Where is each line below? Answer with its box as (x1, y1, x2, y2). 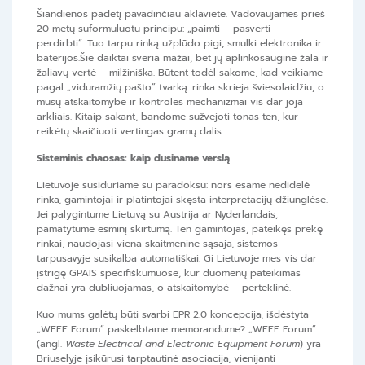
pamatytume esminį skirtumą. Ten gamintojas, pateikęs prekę (37, 222, 323, 237)
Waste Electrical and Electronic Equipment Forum (65, 336, 300, 352)
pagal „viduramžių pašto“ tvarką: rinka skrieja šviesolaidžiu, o (37, 80, 324, 95)
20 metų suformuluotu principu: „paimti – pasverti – (37, 21, 280, 37)
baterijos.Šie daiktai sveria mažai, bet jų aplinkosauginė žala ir (37, 51, 328, 66)
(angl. (37, 336, 65, 352)
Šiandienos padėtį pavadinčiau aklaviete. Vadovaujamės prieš (37, 7, 325, 22)
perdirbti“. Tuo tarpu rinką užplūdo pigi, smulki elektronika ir (37, 36, 322, 51)
